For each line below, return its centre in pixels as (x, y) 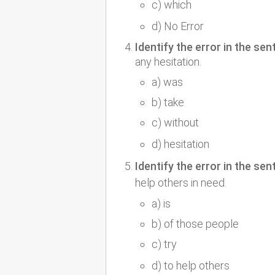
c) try (164, 244)
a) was (167, 82)
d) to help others (191, 266)
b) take (168, 103)
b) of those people (195, 224)
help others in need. (181, 183)
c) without (175, 123)
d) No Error (178, 26)
